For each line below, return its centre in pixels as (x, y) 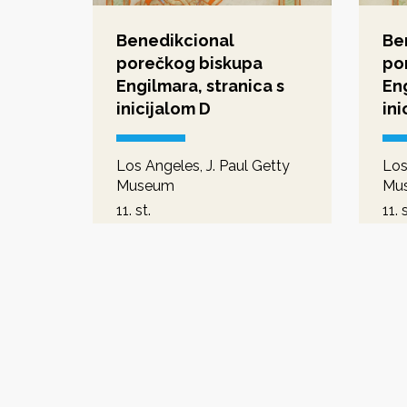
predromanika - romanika (200, 230)
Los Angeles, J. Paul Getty (203, 165)
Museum (145, 185)
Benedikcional (175, 40)
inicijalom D (164, 108)
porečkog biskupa (189, 63)
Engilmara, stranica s (200, 85)
